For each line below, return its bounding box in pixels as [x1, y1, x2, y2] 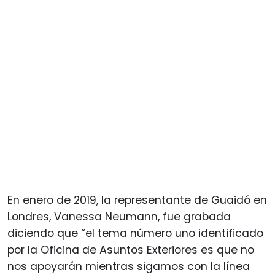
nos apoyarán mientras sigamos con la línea [7, 258, 250, 274]
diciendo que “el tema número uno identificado [7, 225, 263, 241]
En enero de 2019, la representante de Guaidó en [7, 192, 267, 207]
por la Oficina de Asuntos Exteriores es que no [7, 242, 254, 257]
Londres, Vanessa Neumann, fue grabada [7, 209, 231, 224]
